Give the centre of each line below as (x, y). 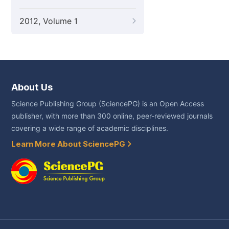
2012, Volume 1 (49, 21)
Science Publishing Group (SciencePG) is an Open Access (108, 104)
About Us (32, 87)
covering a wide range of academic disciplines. (90, 128)
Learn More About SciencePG (69, 144)
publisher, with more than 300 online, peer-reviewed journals (112, 116)
